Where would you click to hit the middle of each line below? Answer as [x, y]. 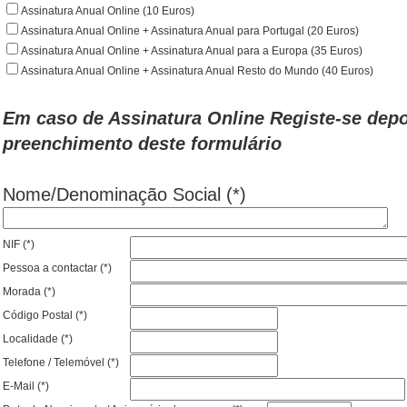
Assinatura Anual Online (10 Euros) [108, 11]
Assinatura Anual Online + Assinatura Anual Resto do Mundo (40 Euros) [197, 71]
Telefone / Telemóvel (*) [61, 362]
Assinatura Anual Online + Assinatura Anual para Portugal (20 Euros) [190, 31]
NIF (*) [19, 244]
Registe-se [316, 118]
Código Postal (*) [45, 315]
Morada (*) [29, 292]
